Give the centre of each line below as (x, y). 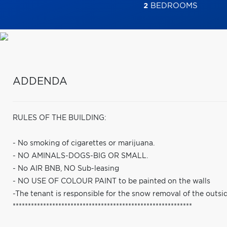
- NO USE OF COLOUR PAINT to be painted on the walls (111, 181)
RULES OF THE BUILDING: (60, 118)
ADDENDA (40, 82)
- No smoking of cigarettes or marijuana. (84, 143)
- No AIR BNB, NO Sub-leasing (66, 169)
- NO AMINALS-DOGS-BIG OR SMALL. (80, 156)
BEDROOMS (173, 6)
